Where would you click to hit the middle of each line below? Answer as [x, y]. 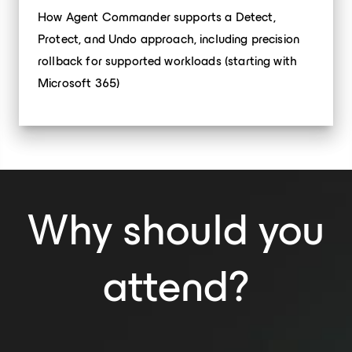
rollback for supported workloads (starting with [168, 61]
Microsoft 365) [79, 83]
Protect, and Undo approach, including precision [169, 39]
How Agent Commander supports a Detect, [157, 17]
